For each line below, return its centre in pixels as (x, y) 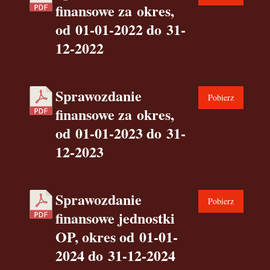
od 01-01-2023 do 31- (121, 133)
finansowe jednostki (115, 218)
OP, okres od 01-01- (117, 237)
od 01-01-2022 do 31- (121, 29)
